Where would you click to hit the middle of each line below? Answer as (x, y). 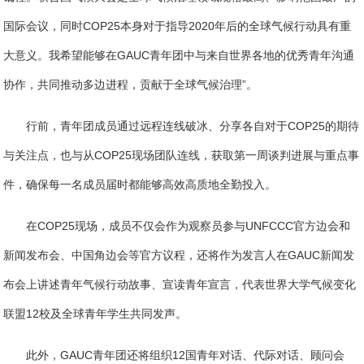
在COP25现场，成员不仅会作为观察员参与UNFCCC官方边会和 (188, 226)
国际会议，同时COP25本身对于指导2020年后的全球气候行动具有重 (178, 26)
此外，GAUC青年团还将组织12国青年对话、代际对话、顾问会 (186, 355)
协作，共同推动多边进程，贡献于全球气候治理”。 (131, 85)
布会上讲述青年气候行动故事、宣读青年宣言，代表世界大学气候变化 (180, 285)
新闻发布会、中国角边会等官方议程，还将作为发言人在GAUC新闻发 (179, 256)
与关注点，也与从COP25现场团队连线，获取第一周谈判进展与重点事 (182, 156)
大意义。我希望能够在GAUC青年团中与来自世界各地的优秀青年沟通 (179, 56)
